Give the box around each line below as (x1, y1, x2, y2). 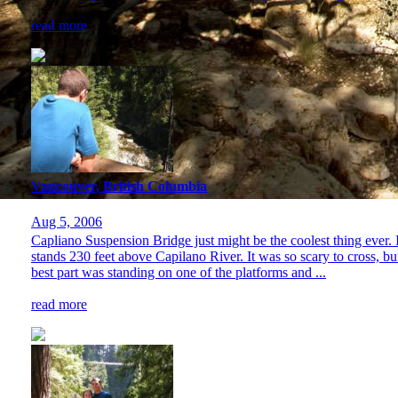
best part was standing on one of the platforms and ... (31, 264, 326, 280)
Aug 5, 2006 (31, 213, 102, 229)
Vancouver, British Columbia (31, 179, 207, 195)
